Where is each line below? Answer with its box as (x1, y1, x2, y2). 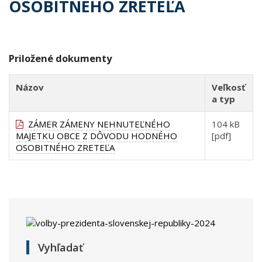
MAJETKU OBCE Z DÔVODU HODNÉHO (16, 130, 178, 142)
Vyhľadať (38, 240, 83, 255)
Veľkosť (212, 81, 246, 94)
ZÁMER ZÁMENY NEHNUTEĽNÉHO (23, 118, 171, 130)
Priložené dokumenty (9, 51, 112, 65)
